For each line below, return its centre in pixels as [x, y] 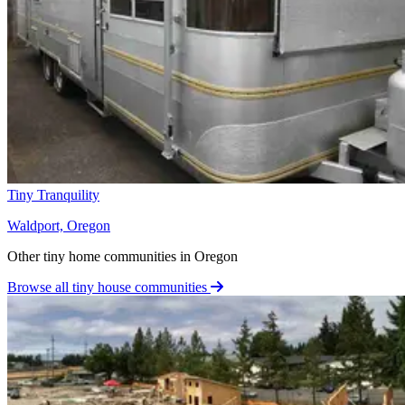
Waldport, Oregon [59, 225]
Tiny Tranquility [53, 194]
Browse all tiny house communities [109, 287]
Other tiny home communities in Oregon [122, 256]
